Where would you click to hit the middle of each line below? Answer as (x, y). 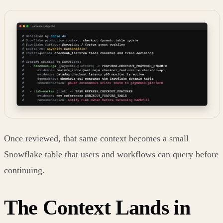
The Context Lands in (97, 207)
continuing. (24, 170)
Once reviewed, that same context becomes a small (96, 138)
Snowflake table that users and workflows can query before (111, 154)
